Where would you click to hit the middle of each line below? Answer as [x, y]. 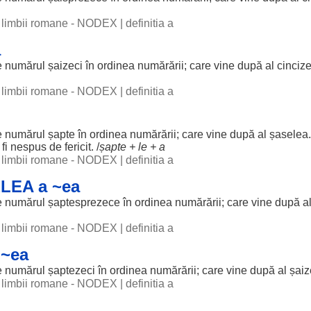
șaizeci [65, 66]
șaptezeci [72, 270]
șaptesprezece [84, 202]
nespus [28, 147]
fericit [78, 147]
